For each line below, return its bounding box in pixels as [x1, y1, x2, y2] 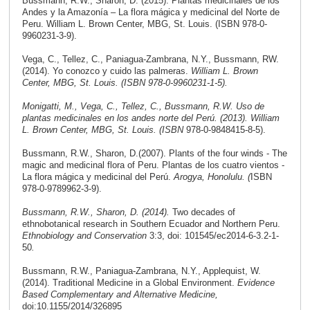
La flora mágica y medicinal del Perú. [21, 172, 174, 183]
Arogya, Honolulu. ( [173, 172, 250, 183]
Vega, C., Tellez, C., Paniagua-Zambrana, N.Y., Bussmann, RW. [21, 54, 279, 65]
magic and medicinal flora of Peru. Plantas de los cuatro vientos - [21, 160, 284, 171]
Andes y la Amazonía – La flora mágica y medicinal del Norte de [21, 7, 280, 18]
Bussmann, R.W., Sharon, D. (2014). [21, 207, 172, 218]
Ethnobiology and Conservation [21, 230, 149, 241]
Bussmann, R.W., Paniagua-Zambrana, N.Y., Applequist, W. [21, 266, 261, 277]
